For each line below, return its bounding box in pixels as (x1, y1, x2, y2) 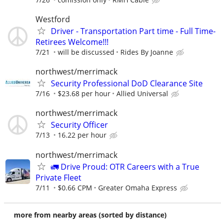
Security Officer (51, 119, 108, 131)
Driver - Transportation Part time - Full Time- (51, 26, 216, 37)
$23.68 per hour (58, 89, 110, 99)
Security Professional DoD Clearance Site (51, 78, 203, 89)
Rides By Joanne (120, 47, 173, 57)
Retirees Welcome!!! (36, 37, 109, 48)
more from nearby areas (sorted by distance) (14, 210, 167, 220)
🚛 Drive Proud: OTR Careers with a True (51, 161, 199, 172)
